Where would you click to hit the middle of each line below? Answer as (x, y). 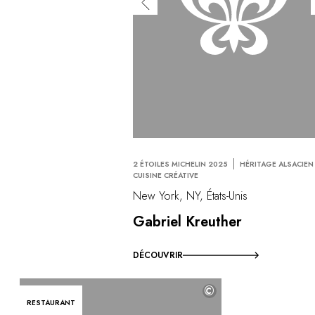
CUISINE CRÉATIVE (166, 175)
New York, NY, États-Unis (191, 196)
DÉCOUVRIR (158, 256)
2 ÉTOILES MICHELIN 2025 (181, 164)
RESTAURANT (51, 303)
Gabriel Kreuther (188, 222)
